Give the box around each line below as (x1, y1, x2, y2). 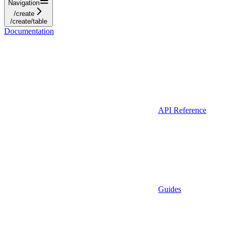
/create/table (10, 17, 47, 25)
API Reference (158, 105, 206, 114)
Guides (158, 184, 181, 194)
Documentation (4, 26, 54, 35)
